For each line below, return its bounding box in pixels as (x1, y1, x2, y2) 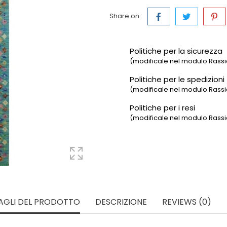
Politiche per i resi (129, 102, 195, 113)
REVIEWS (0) (162, 196, 211, 208)
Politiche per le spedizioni (129, 73, 224, 85)
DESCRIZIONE (95, 196, 147, 208)
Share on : (109, 11, 142, 21)
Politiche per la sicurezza (129, 45, 222, 56)
